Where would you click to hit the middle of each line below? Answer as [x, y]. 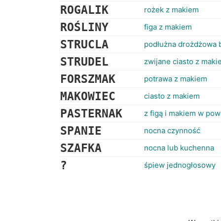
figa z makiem [168, 27]
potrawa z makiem [176, 79]
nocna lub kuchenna [179, 148]
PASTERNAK [91, 113]
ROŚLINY [84, 27]
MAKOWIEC [88, 96]
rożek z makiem [171, 10]
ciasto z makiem [172, 96]
